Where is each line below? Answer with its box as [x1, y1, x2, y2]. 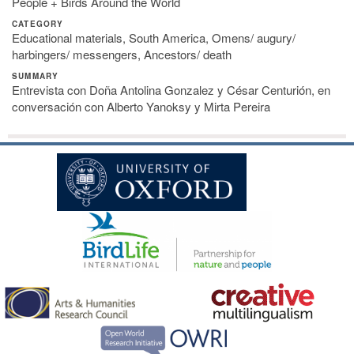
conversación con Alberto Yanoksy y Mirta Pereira [12, 98, 270, 115]
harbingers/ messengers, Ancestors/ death [12, 46, 232, 62]
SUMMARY [12, 70, 59, 81]
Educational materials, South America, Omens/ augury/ [12, 29, 296, 46]
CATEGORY [12, 18, 64, 29]
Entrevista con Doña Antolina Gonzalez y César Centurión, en [12, 81, 330, 98]
